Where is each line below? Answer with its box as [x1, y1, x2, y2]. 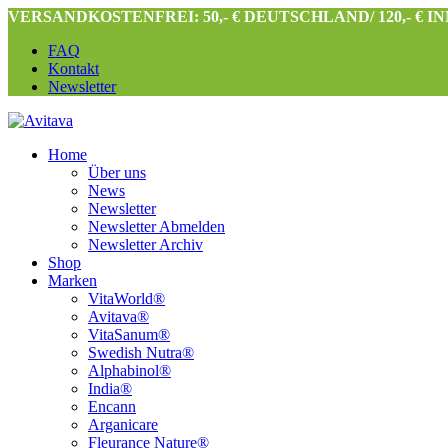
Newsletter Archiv [88, 236, 203, 253]
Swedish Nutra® [88, 344, 194, 361]
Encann [88, 398, 136, 415]
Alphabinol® [88, 362, 171, 379]
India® [88, 380, 132, 397]
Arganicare [88, 416, 158, 433]
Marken [48, 272, 97, 289]
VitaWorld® [88, 290, 165, 307]
